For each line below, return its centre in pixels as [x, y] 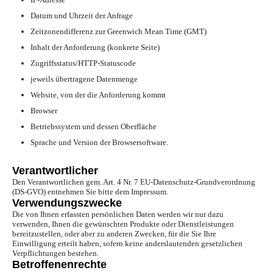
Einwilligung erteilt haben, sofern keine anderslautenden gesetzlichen [127, 244]
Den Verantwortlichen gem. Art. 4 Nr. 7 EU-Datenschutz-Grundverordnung [134, 182]
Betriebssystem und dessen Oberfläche [94, 127]
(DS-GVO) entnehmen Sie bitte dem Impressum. [90, 192]
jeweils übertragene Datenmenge [84, 79]
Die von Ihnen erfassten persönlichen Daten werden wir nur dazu [118, 214]
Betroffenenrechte [59, 265]
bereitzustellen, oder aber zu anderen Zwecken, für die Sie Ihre [114, 234]
